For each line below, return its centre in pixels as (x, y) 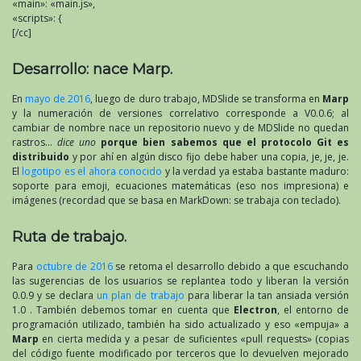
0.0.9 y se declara (55, 296)
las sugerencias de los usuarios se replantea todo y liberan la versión (180, 281)
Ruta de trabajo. (69, 237)
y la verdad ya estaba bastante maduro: (256, 172)
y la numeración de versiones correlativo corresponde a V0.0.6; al (180, 114)
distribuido (41, 157)
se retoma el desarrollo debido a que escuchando (231, 267)
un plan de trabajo (141, 296)
